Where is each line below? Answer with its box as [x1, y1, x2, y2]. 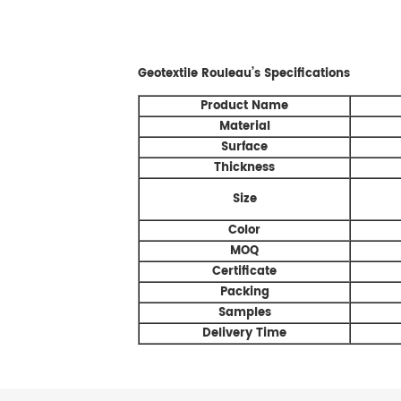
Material [218, 115, 270, 136]
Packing [219, 281, 269, 302]
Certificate [212, 260, 277, 281]
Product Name [200, 95, 288, 115]
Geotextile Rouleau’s [138, 63, 264, 83]
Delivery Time [202, 322, 286, 343]
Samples [218, 302, 271, 322]
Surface [221, 136, 268, 157]
